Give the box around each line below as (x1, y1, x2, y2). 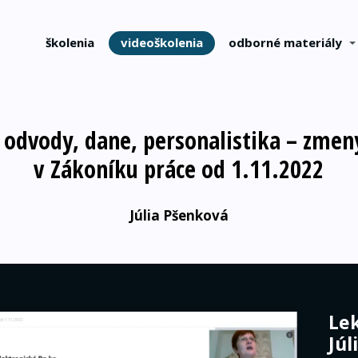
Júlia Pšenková (129, 205, 229, 225)
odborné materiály (229, 34, 342, 51)
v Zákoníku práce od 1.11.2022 (33, 152, 324, 185)
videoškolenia (120, 34, 203, 51)
